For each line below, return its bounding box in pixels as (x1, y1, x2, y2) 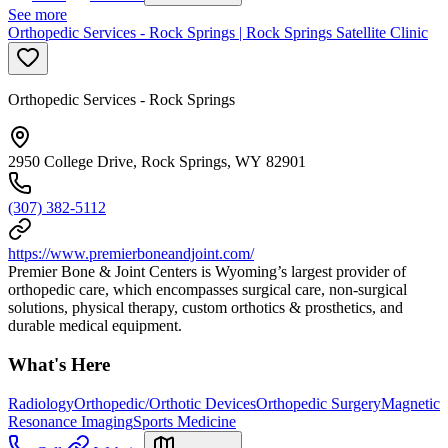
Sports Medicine (133, 412, 236, 430)
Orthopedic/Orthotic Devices (74, 394, 256, 412)
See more (8, 6, 67, 24)
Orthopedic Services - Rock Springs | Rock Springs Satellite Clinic (8, 24, 428, 42)
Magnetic (381, 394, 440, 412)
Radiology (8, 394, 74, 412)
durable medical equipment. (8, 317, 182, 335)
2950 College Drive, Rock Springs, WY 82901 (8, 153, 306, 171)
